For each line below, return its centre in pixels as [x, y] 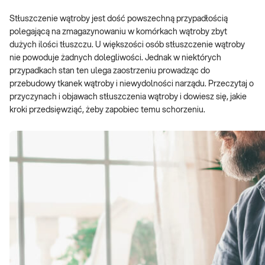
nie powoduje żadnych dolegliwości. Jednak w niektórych [115, 58]
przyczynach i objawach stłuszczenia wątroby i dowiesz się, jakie [128, 97]
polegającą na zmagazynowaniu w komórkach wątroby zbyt [118, 32]
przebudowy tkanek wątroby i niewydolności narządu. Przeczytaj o [132, 84]
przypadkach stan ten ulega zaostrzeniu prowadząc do [110, 71]
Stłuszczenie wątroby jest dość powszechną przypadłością [119, 19]
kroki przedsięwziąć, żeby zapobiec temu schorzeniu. [107, 110]
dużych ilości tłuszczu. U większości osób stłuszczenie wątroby [127, 45]
